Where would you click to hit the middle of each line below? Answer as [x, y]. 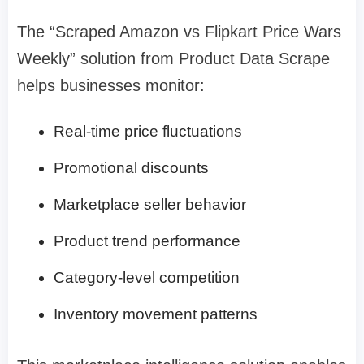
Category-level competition [147, 277]
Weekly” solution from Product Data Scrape [173, 58]
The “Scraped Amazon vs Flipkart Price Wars [179, 31]
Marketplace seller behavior [150, 204]
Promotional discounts [131, 167]
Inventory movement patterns [156, 314]
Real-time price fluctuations [148, 131]
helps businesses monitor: [111, 85]
